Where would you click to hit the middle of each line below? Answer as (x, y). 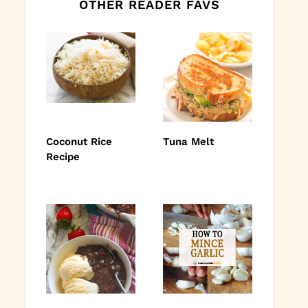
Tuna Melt (188, 141)
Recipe (63, 156)
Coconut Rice (79, 141)
